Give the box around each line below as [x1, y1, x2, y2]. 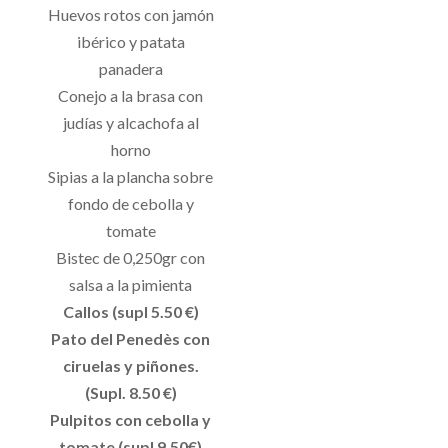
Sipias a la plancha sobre [48, 166, 214, 186]
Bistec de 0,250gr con [56, 247, 206, 267]
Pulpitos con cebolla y [50, 409, 212, 429]
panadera [98, 58, 163, 78]
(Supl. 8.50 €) [84, 382, 177, 402]
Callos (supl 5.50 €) [62, 301, 199, 321]
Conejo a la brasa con [58, 85, 204, 105]
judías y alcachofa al [62, 112, 199, 132]
